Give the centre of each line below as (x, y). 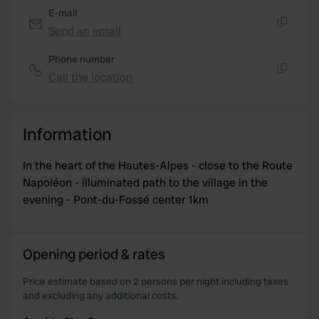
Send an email (85, 31)
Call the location (90, 77)
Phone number (82, 59)
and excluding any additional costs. (100, 296)
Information (67, 134)
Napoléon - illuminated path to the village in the (145, 183)
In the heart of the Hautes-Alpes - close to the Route (158, 166)
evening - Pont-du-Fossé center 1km (116, 200)
